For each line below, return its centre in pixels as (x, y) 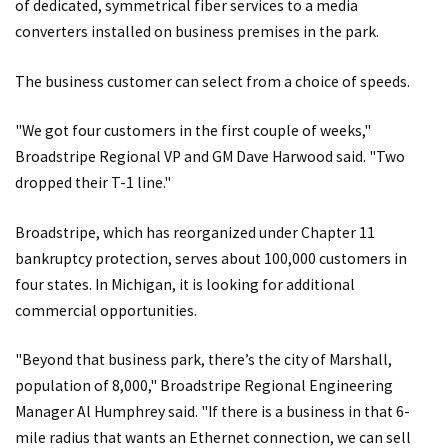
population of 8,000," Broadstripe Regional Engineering (204, 386)
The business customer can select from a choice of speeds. (212, 81)
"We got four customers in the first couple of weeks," (193, 131)
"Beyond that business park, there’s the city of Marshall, (203, 360)
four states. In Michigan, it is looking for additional (185, 284)
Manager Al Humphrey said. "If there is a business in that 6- (212, 412)
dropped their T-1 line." (93, 183)
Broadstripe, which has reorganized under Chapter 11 (195, 232)
